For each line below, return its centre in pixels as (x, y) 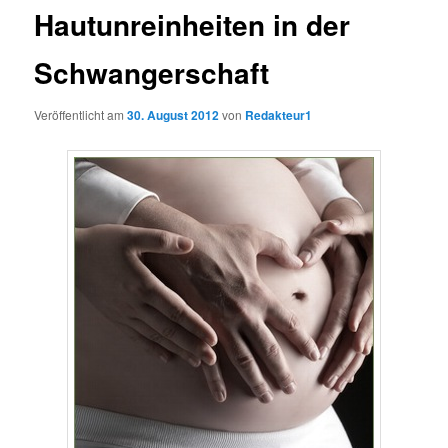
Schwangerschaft (152, 73)
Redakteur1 (279, 114)
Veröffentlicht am (81, 114)
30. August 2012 (173, 114)
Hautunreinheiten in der (192, 25)
